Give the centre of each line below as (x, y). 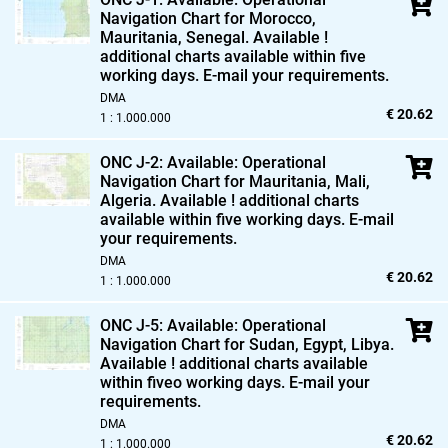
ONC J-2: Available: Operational (213, 162)
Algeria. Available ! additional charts (229, 200)
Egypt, (323, 344)
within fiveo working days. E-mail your (235, 382)
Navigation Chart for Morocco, (208, 18)
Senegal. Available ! (255, 37)
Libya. (370, 344)
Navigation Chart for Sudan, (199, 344)
